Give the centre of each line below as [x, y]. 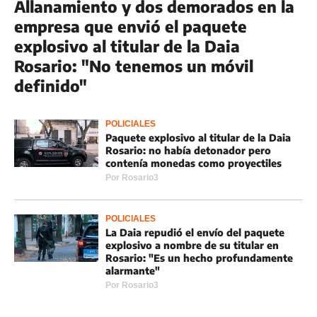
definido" [51, 86]
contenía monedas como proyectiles [194, 163]
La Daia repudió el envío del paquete [195, 232]
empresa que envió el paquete [131, 26]
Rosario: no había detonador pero [188, 150]
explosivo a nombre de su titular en [192, 245]
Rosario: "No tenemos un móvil [134, 66]
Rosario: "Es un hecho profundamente [199, 258]
